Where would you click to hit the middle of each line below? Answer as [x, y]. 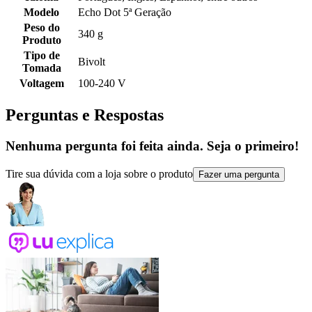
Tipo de [41, 56]
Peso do [41, 28]
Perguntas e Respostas [85, 115]
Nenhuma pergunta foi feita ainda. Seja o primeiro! [152, 146]
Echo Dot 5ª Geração [125, 13]
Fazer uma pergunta [239, 174]
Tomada [41, 68]
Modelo [41, 13]
